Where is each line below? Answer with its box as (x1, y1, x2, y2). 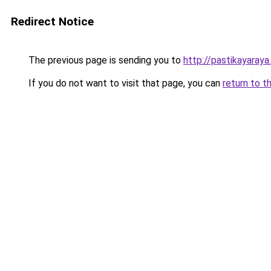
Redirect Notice (11, 15, 94, 28)
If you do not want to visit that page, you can (26, 77, 223, 89)
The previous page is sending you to (26, 54, 183, 66)
